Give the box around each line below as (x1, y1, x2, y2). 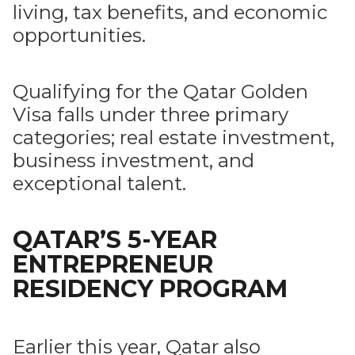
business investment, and (13, 149, 254, 172)
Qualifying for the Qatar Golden (13, 80, 308, 103)
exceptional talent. (13, 172, 186, 195)
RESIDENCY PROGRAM (13, 274, 288, 303)
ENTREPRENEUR (13, 250, 213, 279)
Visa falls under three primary (13, 103, 288, 126)
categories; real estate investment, (13, 126, 334, 149)
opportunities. (13, 24, 146, 47)
